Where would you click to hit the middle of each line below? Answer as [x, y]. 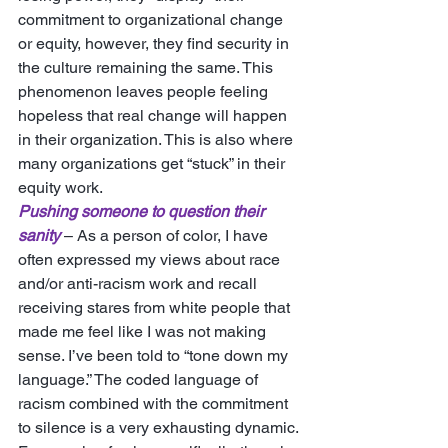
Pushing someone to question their [143, 211]
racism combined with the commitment [155, 403]
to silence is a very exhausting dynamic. [160, 427]
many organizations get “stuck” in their [153, 163]
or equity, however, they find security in [155, 43]
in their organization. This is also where [157, 139]
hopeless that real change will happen [154, 115]
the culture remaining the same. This [147, 67]
